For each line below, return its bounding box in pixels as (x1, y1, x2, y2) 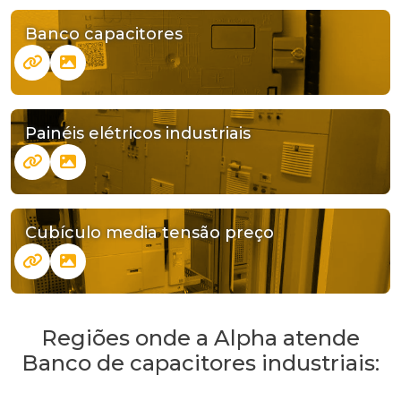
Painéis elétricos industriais (25, 123, 251, 143)
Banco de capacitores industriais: (21, 349, 380, 376)
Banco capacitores (25, 23, 183, 44)
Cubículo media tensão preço (25, 222, 274, 243)
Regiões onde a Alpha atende (41, 324, 360, 351)
